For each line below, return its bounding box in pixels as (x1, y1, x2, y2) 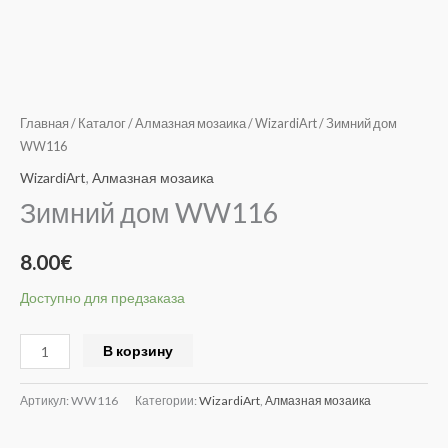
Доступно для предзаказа (20, 289, 185, 307)
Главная (20, 116, 69, 132)
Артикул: (20, 392, 71, 408)
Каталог (78, 116, 126, 132)
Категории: (135, 392, 199, 408)
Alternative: (193, 338, 265, 356)
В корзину (103, 342, 174, 360)
